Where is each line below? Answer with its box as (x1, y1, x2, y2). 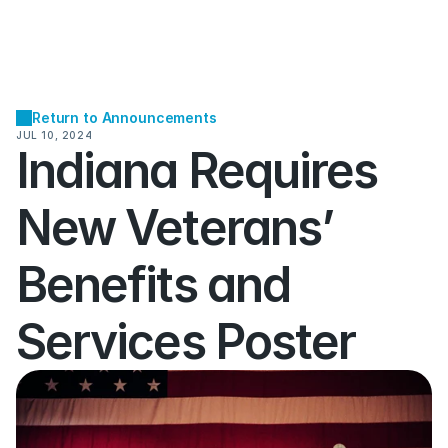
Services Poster (16, 312, 356, 371)
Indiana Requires (16, 141, 378, 200)
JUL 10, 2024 (16, 129, 93, 141)
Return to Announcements (32, 109, 217, 126)
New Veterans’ (16, 198, 334, 257)
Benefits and (16, 255, 290, 314)
